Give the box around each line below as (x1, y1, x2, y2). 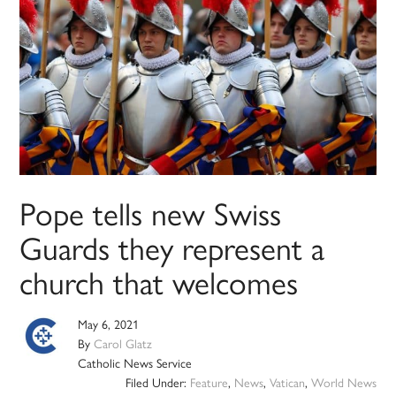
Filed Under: (125, 373, 190, 392)
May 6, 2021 (78, 315, 140, 333)
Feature (189, 373, 228, 392)
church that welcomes (19, 258, 299, 305)
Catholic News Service (78, 354, 193, 372)
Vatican (269, 373, 305, 392)
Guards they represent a (19, 224, 325, 270)
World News (310, 373, 377, 392)
